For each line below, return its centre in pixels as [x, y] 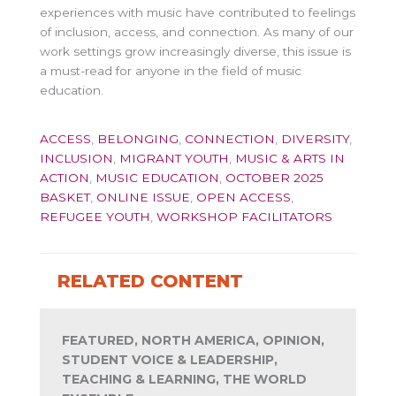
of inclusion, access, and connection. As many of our [197, 32]
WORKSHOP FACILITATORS [244, 216]
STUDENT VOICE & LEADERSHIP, [170, 359]
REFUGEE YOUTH [95, 216]
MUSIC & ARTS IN [290, 158]
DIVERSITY [315, 138]
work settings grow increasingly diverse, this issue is [195, 52]
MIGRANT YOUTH [174, 158]
